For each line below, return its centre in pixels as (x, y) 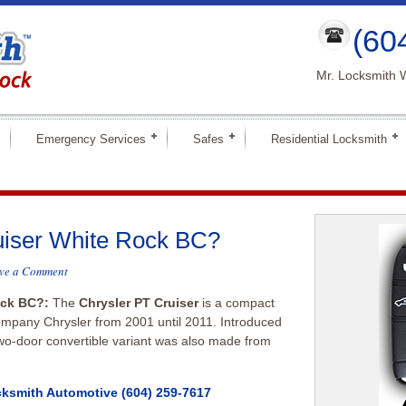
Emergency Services (91, 139)
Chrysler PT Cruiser (139, 303)
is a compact (237, 303)
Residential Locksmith (329, 139)
